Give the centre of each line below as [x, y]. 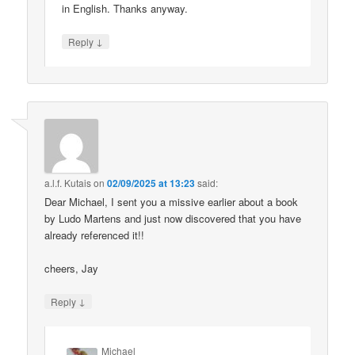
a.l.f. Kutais [68, 182]
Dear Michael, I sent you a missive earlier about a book [172, 201]
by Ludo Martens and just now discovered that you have [173, 218]
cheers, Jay [72, 268]
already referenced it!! [95, 235]
